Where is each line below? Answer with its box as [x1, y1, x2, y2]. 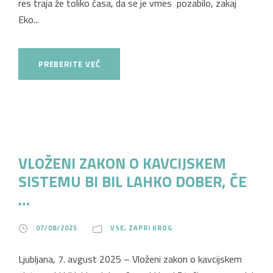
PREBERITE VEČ [38, 57, 101, 70]
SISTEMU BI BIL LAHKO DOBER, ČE [18, 169, 247, 193]
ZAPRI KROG [129, 222, 172, 233]
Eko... [18, 12, 39, 27]
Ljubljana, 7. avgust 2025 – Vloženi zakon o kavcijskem [18, 251, 242, 266]
